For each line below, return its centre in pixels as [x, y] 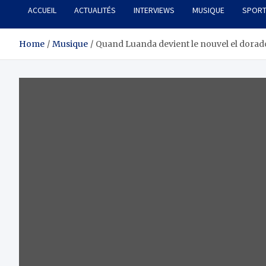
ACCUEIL [42, 10]
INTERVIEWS [154, 10]
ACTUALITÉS [95, 10]
